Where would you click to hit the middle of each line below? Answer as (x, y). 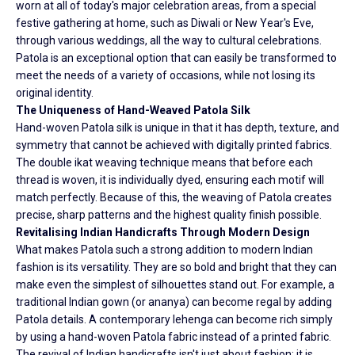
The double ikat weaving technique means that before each (164, 162)
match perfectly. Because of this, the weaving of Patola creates (174, 197)
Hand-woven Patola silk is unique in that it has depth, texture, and (177, 127)
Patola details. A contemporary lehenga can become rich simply (174, 319)
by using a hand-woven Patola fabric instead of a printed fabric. (174, 336)
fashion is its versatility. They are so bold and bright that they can (176, 267)
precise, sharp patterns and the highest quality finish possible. (169, 214)
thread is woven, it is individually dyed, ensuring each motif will (170, 179)
